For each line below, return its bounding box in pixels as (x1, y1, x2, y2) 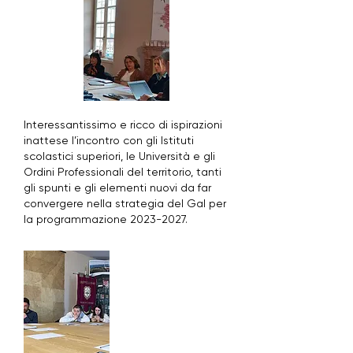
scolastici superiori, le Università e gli (24, 150, 215, 162)
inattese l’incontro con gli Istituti (24, 134, 194, 147)
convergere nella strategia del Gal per (24, 197, 226, 210)
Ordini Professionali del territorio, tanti (24, 165, 221, 178)
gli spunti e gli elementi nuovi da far (24, 181, 211, 194)
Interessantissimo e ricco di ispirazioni (24, 118, 222, 131)
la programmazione (24, 213, 130, 225)
